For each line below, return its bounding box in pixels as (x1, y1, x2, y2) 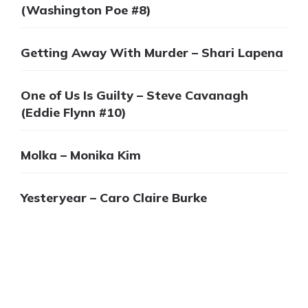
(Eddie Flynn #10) (21, 104, 126, 121)
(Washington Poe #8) (21, 2, 151, 19)
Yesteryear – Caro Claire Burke (21, 190, 207, 206)
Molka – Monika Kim (21, 147, 141, 164)
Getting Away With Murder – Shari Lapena (21, 45, 283, 61)
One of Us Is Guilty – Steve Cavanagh (21, 87, 248, 104)
